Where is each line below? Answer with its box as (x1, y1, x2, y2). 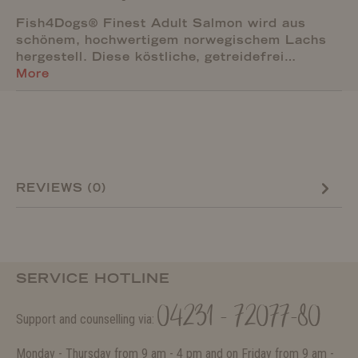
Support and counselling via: (16, 312, 157, 328)
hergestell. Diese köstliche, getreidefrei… (16, 50, 296, 64)
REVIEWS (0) (16, 180, 106, 195)
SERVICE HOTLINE (16, 270, 169, 287)
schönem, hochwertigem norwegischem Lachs (16, 33, 327, 47)
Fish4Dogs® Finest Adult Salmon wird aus (16, 16, 306, 30)
